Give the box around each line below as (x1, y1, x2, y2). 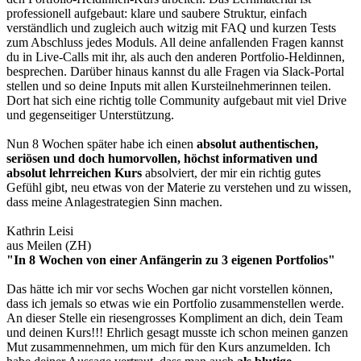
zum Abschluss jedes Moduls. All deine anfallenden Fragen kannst (6, 35, 343, 49)
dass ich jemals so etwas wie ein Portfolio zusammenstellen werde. (6, 296, 344, 310)
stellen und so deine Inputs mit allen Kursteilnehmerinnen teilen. (6, 78, 331, 93)
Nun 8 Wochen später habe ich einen (6, 136, 197, 151)
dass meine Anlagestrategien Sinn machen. (6, 194, 222, 209)
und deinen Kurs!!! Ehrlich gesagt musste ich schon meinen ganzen (6, 325, 348, 339)
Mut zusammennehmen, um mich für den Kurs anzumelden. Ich (6, 339, 330, 354)
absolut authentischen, (197, 136, 318, 151)
